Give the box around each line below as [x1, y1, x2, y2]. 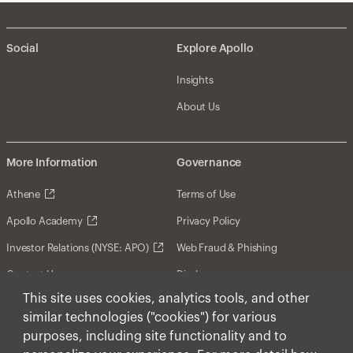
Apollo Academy [6, 215, 83, 226]
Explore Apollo [176, 43, 254, 54]
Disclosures [176, 269, 229, 280]
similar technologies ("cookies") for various [22, 311, 277, 324]
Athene [6, 188, 41, 199]
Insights [176, 74, 214, 85]
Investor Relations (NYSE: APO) [6, 242, 150, 253]
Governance [176, 157, 242, 169]
